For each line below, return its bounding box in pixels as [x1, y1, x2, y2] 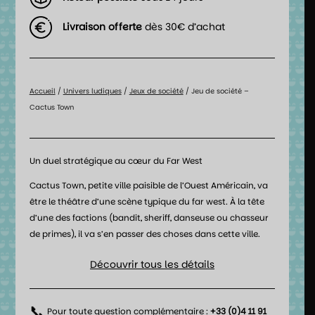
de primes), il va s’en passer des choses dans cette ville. [29, 228, 260, 240]
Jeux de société [129, 86, 184, 97]
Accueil [29, 86, 56, 97]
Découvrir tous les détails [90, 257, 214, 272]
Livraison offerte [63, 20, 142, 34]
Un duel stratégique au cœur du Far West [29, 155, 202, 167]
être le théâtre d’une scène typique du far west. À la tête [29, 195, 264, 208]
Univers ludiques [63, 86, 122, 97]
